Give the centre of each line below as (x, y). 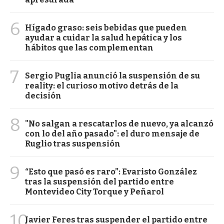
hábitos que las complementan (89, 47)
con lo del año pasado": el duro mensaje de (112, 133)
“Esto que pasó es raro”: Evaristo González (111, 171)
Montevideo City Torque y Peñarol (94, 191)
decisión (43, 95)
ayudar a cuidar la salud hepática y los (103, 37)
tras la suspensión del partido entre (99, 181)
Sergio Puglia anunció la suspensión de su (112, 75)
